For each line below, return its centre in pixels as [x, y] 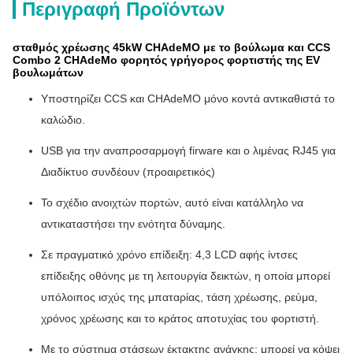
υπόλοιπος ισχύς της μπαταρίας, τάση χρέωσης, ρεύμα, [179, 297]
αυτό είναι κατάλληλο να [244, 203]
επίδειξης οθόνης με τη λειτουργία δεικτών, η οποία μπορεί [186, 276]
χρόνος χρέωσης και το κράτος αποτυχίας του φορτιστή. [180, 318]
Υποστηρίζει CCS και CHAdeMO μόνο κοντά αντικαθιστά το [188, 98]
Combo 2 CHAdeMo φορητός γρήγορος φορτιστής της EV [166, 60]
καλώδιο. [63, 120]
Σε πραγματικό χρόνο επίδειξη [115, 255]
